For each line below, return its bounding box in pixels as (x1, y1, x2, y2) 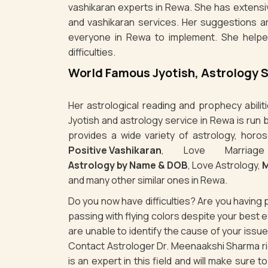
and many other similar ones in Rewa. (68, 173, 227, 187)
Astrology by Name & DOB (68, 158, 188, 172)
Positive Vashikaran (68, 143, 162, 157)
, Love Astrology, (188, 158, 262, 172)
